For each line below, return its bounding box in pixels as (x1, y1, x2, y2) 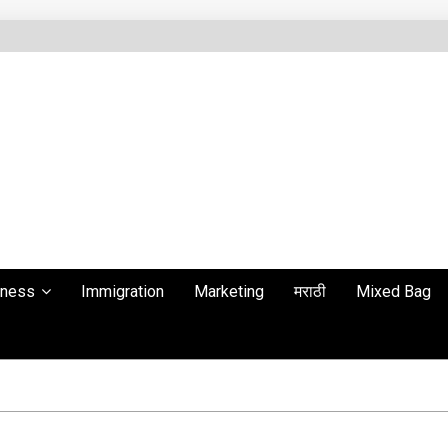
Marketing (194, 282, 264, 301)
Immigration (81, 282, 164, 301)
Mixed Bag (356, 282, 431, 301)
